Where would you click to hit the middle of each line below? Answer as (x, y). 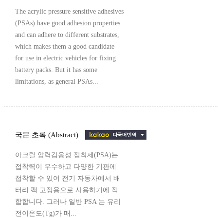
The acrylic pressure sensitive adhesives (69, 12)
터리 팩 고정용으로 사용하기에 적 (67, 190)
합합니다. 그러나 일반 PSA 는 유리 (68, 202)
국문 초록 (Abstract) (48, 135)
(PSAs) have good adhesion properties (68, 23)
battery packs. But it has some (56, 70)
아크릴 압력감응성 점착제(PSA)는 (67, 155)
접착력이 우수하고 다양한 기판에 (66, 167)
